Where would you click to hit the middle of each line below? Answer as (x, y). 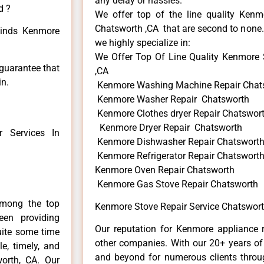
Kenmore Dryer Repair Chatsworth (169, 127)
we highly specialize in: (143, 42)
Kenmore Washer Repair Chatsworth (172, 99)
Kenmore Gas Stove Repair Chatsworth (176, 184)
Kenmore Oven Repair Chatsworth (165, 170)
